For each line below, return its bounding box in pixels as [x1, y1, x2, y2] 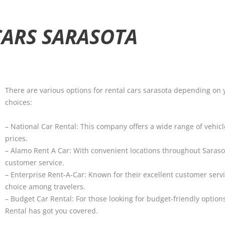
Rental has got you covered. [5, 206, 98, 216]
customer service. [5, 158, 64, 168]
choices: [5, 97, 32, 107]
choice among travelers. [5, 182, 85, 192]
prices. [5, 134, 28, 144]
